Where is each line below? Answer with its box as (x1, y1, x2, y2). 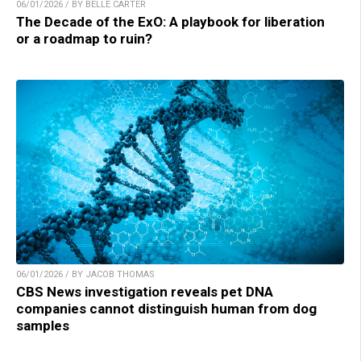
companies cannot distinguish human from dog (16, 301, 317, 317)
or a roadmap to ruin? (16, 31, 152, 48)
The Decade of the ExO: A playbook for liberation (16, 14, 325, 31)
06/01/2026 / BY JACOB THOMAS (16, 269, 155, 280)
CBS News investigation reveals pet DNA (16, 284, 273, 301)
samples (16, 317, 69, 334)
